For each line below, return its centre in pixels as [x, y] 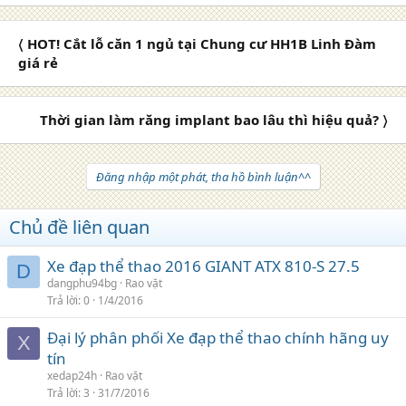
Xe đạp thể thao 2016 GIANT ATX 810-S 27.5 [203, 266]
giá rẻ [38, 62]
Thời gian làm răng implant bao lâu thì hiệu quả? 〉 [214, 119]
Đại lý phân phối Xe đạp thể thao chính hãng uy [218, 337]
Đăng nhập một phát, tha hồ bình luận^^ [203, 176]
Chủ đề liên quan [79, 227]
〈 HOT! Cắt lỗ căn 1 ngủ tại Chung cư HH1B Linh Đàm [197, 43]
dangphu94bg [82, 283]
